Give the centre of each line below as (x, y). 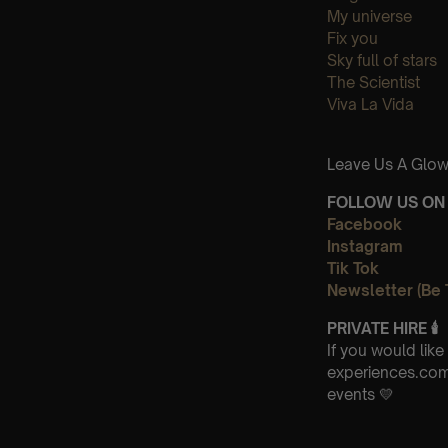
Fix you (352, 38)
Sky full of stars (382, 60)
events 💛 (360, 394)
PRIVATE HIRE (377, 328)
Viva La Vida (370, 104)
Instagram (365, 246)
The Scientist (373, 82)
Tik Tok (353, 268)
